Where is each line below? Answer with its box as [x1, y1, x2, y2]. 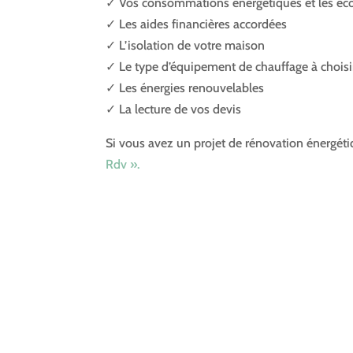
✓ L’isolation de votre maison [106, 38, 266, 54]
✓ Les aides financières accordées [106, 17, 288, 32]
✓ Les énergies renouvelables [106, 80, 265, 96]
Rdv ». [106, 157, 143, 173]
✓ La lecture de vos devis [106, 102, 242, 117]
